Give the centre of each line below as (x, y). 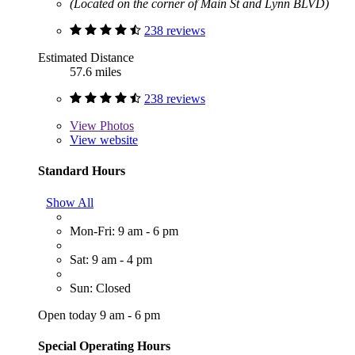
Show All (70, 202)
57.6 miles (95, 72)
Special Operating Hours (104, 345)
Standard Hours (82, 171)
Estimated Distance (86, 58)
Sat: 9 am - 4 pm (111, 259)
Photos (115, 126)
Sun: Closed (100, 288)
